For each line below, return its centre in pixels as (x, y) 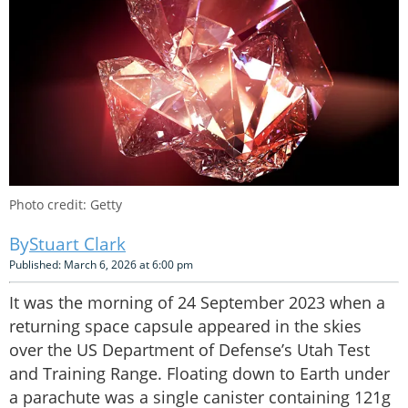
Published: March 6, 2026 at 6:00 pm (101, 265)
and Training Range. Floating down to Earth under (199, 374)
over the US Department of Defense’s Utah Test (189, 350)
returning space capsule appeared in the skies (185, 326)
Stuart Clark (77, 245)
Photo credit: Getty (66, 205)
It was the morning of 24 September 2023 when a (197, 303)
